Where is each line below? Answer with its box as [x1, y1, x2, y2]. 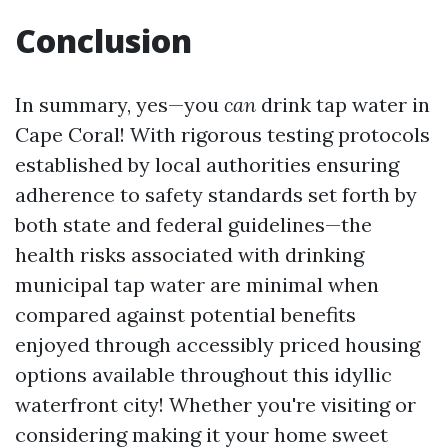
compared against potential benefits [15, 302, 356, 327]
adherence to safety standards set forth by [15, 182, 417, 207]
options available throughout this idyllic [15, 362, 392, 387]
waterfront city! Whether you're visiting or [15, 392, 416, 417]
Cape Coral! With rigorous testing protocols [15, 122, 430, 147]
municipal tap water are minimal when [15, 272, 379, 297]
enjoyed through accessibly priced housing [15, 332, 420, 357]
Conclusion [15, 19, 192, 62]
